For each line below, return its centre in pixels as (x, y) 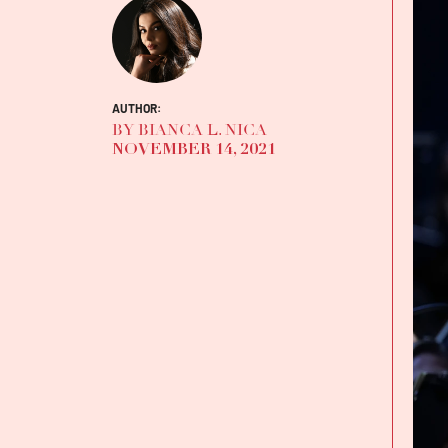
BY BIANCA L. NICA (189, 129)
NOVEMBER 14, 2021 (194, 149)
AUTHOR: (136, 108)
